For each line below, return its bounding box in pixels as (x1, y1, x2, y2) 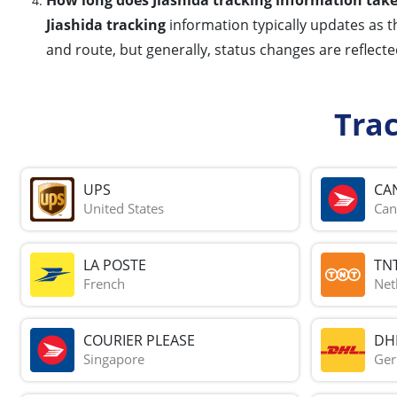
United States (83, 199, 164, 218)
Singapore (83, 350, 144, 369)
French (83, 275, 125, 293)
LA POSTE (83, 255, 146, 276)
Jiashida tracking (46, 14, 166, 35)
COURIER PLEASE (83, 331, 195, 351)
